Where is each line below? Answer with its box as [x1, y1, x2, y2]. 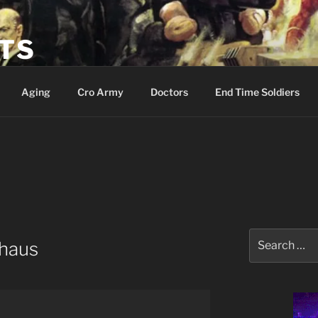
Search [248, 229, 283, 241]
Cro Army [77, 85, 124, 98]
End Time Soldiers [214, 85, 300, 98]
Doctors [150, 85, 188, 98]
